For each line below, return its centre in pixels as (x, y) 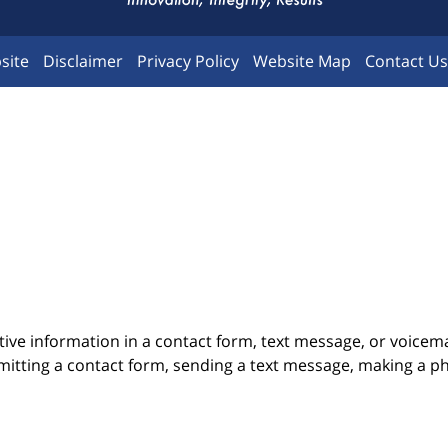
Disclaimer (82, 60)
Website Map (301, 60)
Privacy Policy (187, 60)
